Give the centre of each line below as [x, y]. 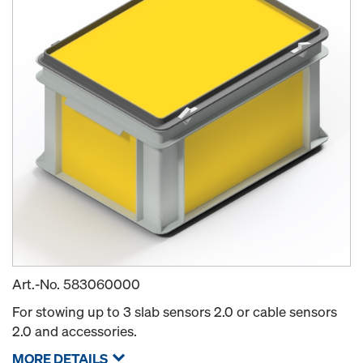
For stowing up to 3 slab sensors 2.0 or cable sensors [175, 312]
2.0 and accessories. [75, 331]
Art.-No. [38, 284]
